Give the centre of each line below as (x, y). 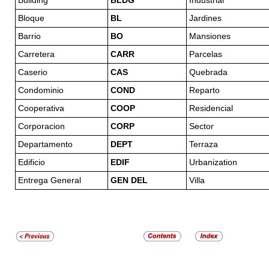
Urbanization (213, 163)
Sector (201, 127)
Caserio (32, 73)
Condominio (41, 91)
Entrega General (49, 181)
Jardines (205, 19)
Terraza (203, 145)
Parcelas (205, 55)
